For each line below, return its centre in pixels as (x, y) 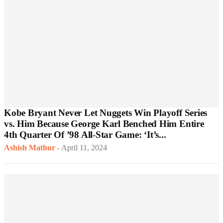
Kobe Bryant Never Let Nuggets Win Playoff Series (106, 113)
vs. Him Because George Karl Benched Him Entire (104, 124)
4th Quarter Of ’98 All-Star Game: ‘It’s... (85, 135)
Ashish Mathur (30, 148)
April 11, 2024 (84, 148)
